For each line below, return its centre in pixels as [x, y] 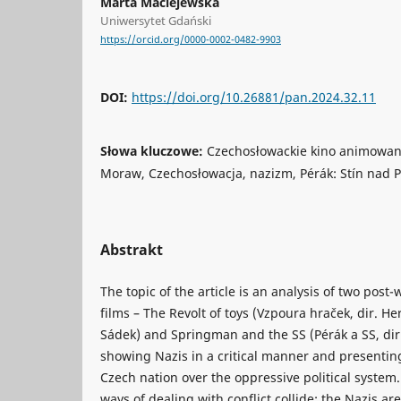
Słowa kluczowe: [154, 151]
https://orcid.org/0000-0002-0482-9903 [191, 40]
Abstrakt [132, 250]
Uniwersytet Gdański [156, 20]
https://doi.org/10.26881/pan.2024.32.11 [254, 98]
